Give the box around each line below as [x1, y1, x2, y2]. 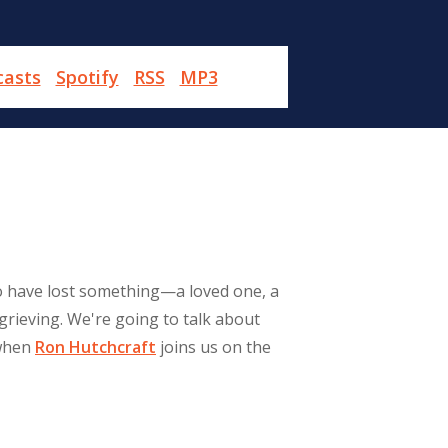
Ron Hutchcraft [35, 336, 156, 358]
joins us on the [156, 336, 271, 358]
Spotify [55, 65, 119, 89]
